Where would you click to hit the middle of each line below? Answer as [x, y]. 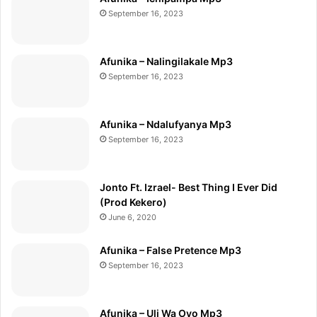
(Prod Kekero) [133, 202]
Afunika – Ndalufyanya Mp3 [166, 125]
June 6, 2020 [132, 218]
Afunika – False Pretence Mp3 [171, 250]
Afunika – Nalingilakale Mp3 [166, 62]
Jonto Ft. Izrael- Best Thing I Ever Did [189, 188]
